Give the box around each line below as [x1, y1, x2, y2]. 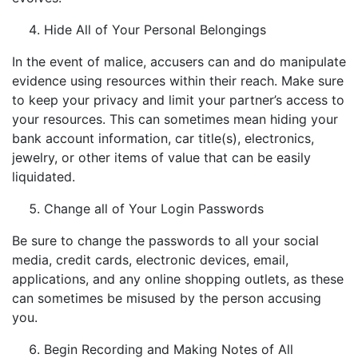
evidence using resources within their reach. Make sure [12, 73, 344, 89]
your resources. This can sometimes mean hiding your [12, 111, 338, 127]
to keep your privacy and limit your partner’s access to [12, 92, 344, 108]
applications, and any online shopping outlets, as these [12, 271, 344, 287]
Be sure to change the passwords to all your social [12, 233, 319, 249]
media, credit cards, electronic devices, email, [12, 252, 288, 268]
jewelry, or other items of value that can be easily [12, 149, 311, 165]
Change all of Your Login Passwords [44, 201, 264, 217]
